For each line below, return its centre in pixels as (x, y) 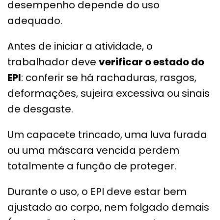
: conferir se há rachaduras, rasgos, (109, 78)
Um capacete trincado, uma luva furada (107, 135)
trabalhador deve (53, 62)
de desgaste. (40, 109)
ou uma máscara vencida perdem (93, 151)
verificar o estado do (151, 62)
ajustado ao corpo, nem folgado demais (108, 207)
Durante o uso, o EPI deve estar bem (97, 192)
